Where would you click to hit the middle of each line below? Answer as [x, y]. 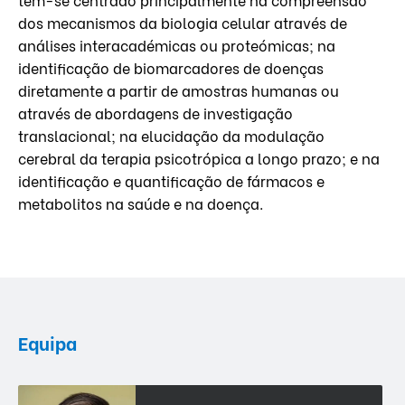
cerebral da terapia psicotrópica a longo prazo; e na [199, 157]
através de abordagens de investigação [155, 112]
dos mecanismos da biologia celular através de [183, 22]
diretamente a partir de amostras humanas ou [179, 89]
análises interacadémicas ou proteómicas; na [177, 44]
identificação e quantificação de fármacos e [171, 180]
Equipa [47, 342]
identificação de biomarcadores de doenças [171, 67]
